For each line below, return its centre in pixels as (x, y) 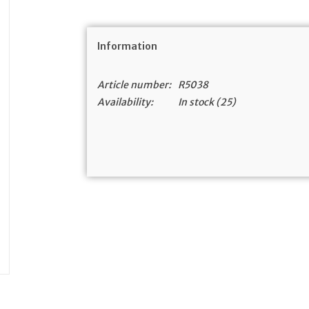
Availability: (126, 102)
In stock (196, 102)
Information (128, 46)
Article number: (134, 85)
